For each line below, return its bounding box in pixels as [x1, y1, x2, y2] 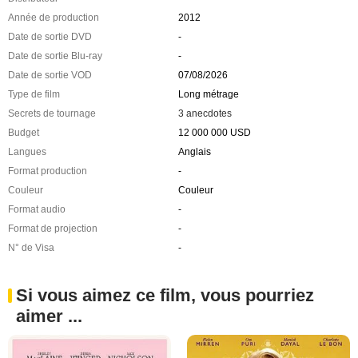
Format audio [8, 204, 66, 216]
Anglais [177, 146, 211, 158]
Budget [8, 127, 39, 139]
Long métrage [177, 89, 239, 101]
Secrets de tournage [8, 108, 96, 120]
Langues [8, 146, 46, 158]
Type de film [8, 89, 60, 101]
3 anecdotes [177, 108, 232, 120]
